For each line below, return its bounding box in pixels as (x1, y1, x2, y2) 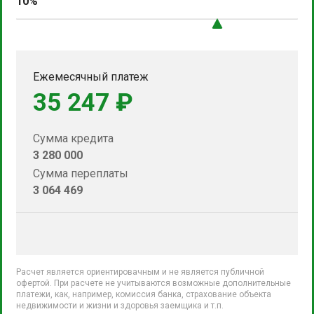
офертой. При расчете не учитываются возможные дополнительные (16, 278, 291, 288)
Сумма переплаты (33, 166, 128, 180)
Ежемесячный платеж (33, 69, 149, 83)
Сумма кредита (33, 131, 114, 145)
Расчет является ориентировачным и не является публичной (16, 266, 264, 277)
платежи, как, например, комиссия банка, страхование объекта (16, 289, 271, 299)
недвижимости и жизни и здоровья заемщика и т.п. (16, 300, 224, 310)
